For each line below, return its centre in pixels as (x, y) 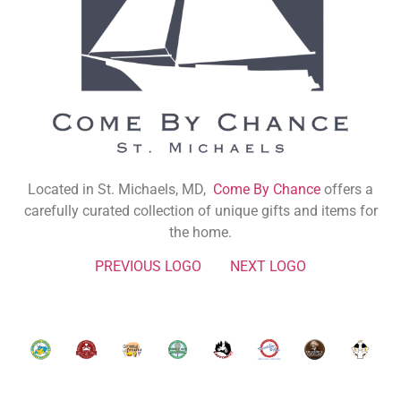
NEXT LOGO (268, 267)
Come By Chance (267, 189)
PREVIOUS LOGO (148, 267)
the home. (200, 232)
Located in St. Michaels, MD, (120, 189)
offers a (347, 189)
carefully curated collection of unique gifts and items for (200, 211)
